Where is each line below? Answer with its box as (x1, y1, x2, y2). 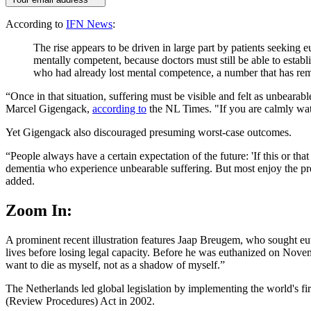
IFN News (66, 18, 112, 31)
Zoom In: (6, 201, 72, 220)
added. (6, 175, 37, 187)
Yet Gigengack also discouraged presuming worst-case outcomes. (6, 126, 294, 139)
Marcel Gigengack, (6, 103, 92, 115)
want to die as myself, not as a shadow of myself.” (6, 258, 228, 271)
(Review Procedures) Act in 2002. (6, 294, 155, 307)
